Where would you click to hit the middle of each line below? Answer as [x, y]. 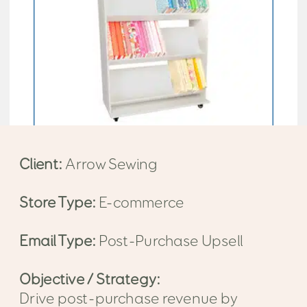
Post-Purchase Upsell [170, 242]
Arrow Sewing [111, 165]
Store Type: [58, 203]
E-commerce [140, 203]
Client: [42, 165]
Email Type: [58, 242]
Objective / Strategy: [90, 280]
